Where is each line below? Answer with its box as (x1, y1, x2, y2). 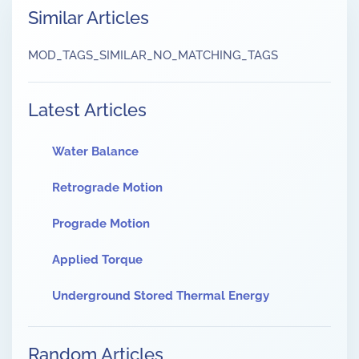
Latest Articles (28, 99, 147, 121)
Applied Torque (52, 252, 143, 268)
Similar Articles (28, 7, 149, 29)
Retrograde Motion (52, 180, 163, 196)
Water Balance (52, 144, 139, 159)
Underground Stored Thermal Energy (52, 288, 269, 304)
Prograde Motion (52, 216, 150, 232)
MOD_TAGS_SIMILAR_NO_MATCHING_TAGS (28, 48, 278, 63)
